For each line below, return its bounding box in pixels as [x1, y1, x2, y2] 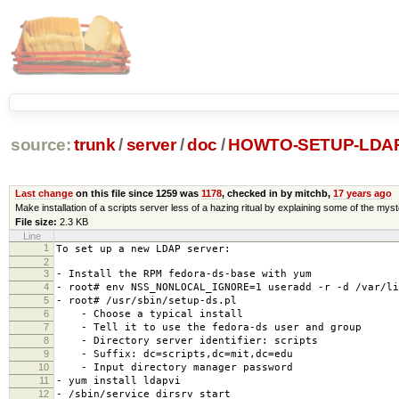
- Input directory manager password [56, 361, 293, 373]
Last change [14, 187, 73, 199]
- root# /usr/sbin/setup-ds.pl [56, 294, 237, 306]
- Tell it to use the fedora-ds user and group [56, 321, 362, 333]
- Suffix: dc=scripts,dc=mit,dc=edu [56, 347, 293, 360]
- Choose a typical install [56, 307, 243, 320]
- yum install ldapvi [56, 374, 181, 387]
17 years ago [332, 187, 392, 199]
